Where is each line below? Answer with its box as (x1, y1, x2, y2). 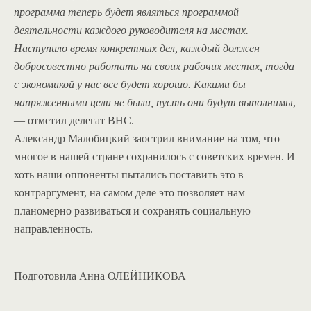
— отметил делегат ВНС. (14, 114, 134, 126)
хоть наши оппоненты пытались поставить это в (14, 168, 244, 180)
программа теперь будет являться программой (14, 6, 239, 18)
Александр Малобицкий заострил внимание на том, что (14, 132, 280, 144)
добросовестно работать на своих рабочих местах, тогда (14, 60, 294, 72)
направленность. (14, 222, 93, 235)
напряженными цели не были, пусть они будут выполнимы (14, 96, 293, 108)
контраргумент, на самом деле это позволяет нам (14, 186, 245, 199)
